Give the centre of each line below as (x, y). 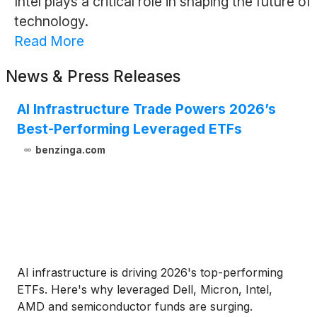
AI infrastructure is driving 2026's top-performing (150, 273)
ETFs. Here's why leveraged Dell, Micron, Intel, (145, 290)
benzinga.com (70, 150)
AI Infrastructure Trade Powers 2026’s (146, 109)
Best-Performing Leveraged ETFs (129, 129)
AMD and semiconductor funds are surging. (135, 307)
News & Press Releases (93, 76)
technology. (51, 22)
